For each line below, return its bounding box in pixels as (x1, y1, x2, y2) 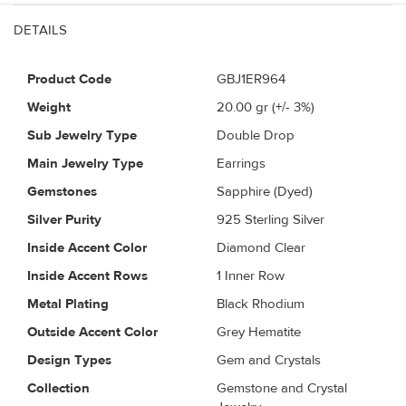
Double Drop (217, 126, 295, 144)
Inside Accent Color (27, 238, 147, 256)
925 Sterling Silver (217, 210, 324, 228)
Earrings (217, 154, 266, 172)
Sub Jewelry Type (27, 126, 137, 144)
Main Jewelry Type (27, 154, 143, 172)
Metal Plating (27, 295, 109, 313)
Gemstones (27, 182, 97, 200)
